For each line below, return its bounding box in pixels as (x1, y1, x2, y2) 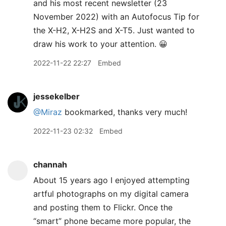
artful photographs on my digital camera (33, 189, 189, 199)
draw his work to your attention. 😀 (33, 39, 167, 49)
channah (33, 159, 67, 169)
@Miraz (33, 107, 62, 117)
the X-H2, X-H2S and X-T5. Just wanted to (33, 25, 195, 35)
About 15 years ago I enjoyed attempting (33, 175, 190, 185)
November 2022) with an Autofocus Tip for (33, 12, 199, 22)
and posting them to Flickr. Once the (33, 202, 173, 212)
